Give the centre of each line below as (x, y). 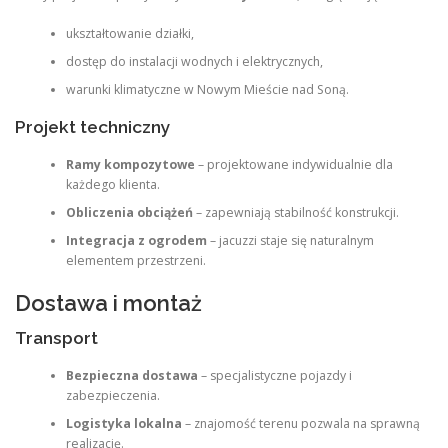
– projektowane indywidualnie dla (293, 165)
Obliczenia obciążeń (129, 213)
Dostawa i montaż (108, 302)
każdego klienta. (112, 185)
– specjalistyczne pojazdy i (274, 376)
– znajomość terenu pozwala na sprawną (300, 424)
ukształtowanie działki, (129, 33)
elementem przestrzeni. (135, 261)
